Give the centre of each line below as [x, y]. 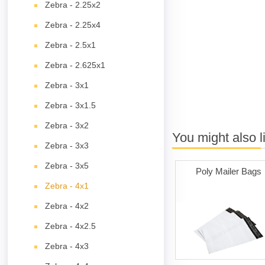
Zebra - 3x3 [67, 146]
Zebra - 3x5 [67, 166]
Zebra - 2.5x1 [71, 45]
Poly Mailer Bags [228, 171]
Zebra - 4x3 [67, 246]
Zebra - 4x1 [67, 186]
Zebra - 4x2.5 [71, 226]
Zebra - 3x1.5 [71, 105]
